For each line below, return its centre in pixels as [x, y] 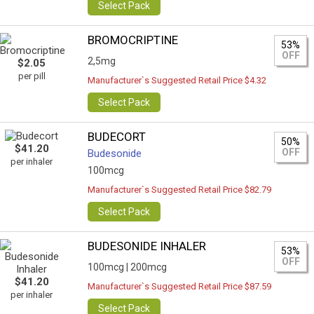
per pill [32, 76]
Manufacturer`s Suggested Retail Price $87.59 [180, 286]
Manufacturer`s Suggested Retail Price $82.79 [180, 190]
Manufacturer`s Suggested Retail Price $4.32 [177, 80]
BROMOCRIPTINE [133, 40]
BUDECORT [117, 137]
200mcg [149, 267]
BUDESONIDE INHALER [147, 246]
